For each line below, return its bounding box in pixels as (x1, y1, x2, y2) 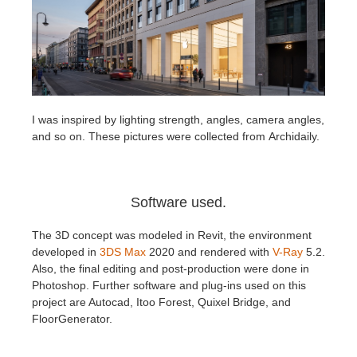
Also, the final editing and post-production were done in (32, 262, 309, 276)
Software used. (131, 194, 226, 211)
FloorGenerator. (32, 312, 112, 326)
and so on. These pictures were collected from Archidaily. (32, 130, 320, 143)
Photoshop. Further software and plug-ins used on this (32, 279, 306, 292)
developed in (32, 245, 100, 259)
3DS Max (100, 245, 146, 259)
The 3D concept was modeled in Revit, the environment (32, 229, 312, 242)
